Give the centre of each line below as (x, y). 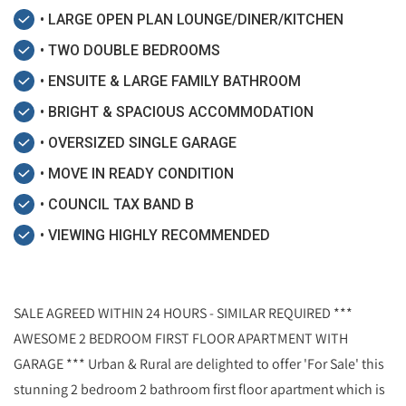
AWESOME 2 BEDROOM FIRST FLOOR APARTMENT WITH (181, 338)
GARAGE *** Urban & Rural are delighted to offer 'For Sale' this (199, 364)
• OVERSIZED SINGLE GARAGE (138, 143)
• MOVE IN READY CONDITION (137, 174)
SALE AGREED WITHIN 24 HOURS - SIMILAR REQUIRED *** (183, 313)
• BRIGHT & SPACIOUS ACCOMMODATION (177, 112)
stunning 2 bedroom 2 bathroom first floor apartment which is (199, 389)
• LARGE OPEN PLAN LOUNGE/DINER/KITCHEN (192, 20)
